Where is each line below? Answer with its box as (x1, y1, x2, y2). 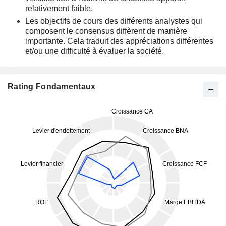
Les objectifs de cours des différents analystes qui (25, 17, 202, 25)
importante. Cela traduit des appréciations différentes (25, 37, 213, 45)
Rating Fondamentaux (8, 82, 96, 91)
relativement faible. (25, 4, 93, 13)
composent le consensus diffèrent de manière (25, 27, 187, 35)
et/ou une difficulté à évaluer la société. (25, 47, 164, 55)
